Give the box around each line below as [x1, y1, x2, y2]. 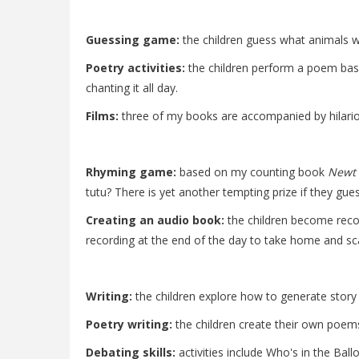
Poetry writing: [86, 317, 172, 332]
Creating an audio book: [86, 212, 224, 228]
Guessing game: [86, 32, 179, 47]
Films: [86, 108, 119, 123]
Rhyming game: [86, 164, 176, 179]
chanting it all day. [86, 80, 178, 95]
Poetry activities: [86, 60, 185, 75]
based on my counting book [176, 164, 328, 179]
